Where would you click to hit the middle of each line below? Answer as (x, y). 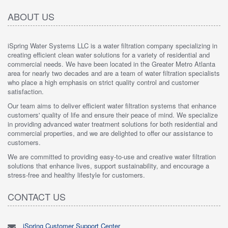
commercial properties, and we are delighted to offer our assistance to (110, 133)
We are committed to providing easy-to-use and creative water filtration (112, 157)
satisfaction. (26, 92)
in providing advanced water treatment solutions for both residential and (112, 124)
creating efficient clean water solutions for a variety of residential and (109, 55)
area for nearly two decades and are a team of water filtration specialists (114, 73)
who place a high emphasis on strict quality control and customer (103, 82)
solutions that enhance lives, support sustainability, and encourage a (108, 166)
